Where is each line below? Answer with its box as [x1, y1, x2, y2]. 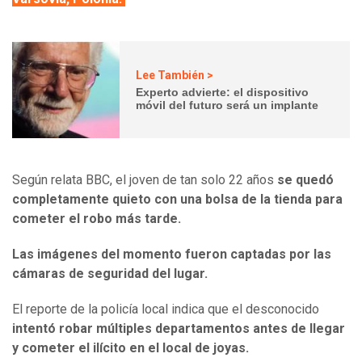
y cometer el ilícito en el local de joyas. [12, 340, 249, 356]
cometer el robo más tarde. [12, 211, 181, 227]
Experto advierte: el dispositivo [136, 85, 309, 99]
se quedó [277, 172, 334, 188]
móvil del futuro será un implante [136, 98, 319, 112]
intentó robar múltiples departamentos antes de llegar [12, 321, 345, 337]
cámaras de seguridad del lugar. [12, 266, 208, 282]
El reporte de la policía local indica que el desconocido [12, 301, 319, 318]
